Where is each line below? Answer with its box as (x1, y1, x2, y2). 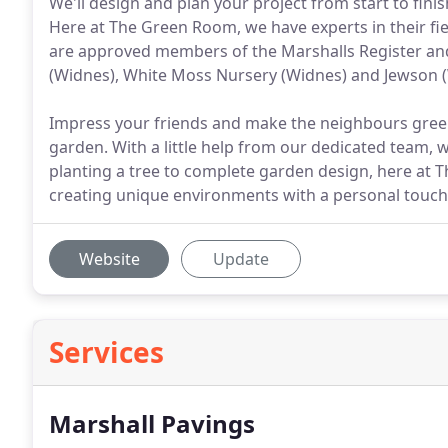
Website (78, 248, 140, 270)
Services (49, 333, 164, 371)
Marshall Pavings (49, 407, 255, 440)
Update (213, 248, 269, 270)
